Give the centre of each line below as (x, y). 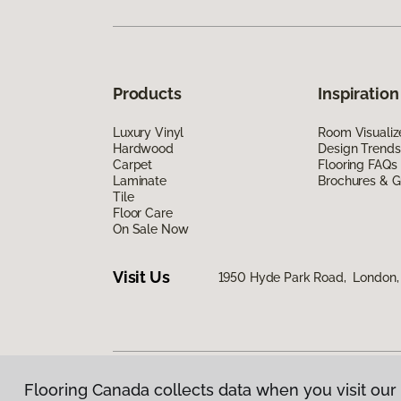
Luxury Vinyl (149, 132)
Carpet (133, 164)
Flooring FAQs (358, 164)
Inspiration (358, 93)
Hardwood (143, 148)
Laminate (140, 180)
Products (147, 93)
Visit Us (141, 277)
